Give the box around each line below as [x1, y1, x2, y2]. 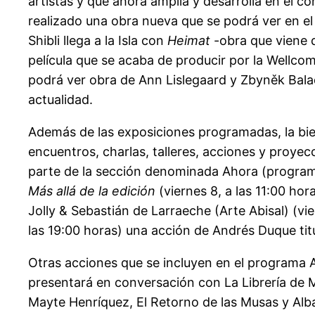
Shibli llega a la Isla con [28, 32, 167, 48]
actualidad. [28, 91, 93, 107]
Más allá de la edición [28, 183, 155, 198]
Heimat [167, 32, 214, 48]
